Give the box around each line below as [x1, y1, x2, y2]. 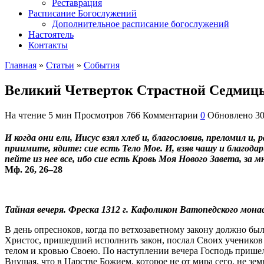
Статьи [46, 60, 74, 70]
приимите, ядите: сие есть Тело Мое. [5, 143, 163, 153]
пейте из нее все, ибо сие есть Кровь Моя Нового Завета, [5, 153, 242, 164]
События [84, 60, 120, 70]
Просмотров [74, 110, 124, 120]
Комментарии [143, 110, 198, 120]
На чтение [5, 110, 46, 120]
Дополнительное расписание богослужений [52, 19, 229, 29]
